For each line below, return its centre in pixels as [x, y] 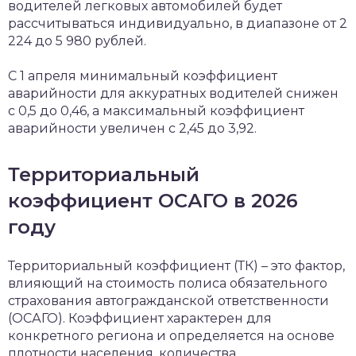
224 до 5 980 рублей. [77, 41]
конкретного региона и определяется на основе [171, 336]
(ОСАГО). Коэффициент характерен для [140, 318]
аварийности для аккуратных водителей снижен [173, 93]
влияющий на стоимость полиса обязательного [168, 283]
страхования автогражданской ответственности [168, 301]
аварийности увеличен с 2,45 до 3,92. [132, 128]
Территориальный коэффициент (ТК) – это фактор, [176, 266]
